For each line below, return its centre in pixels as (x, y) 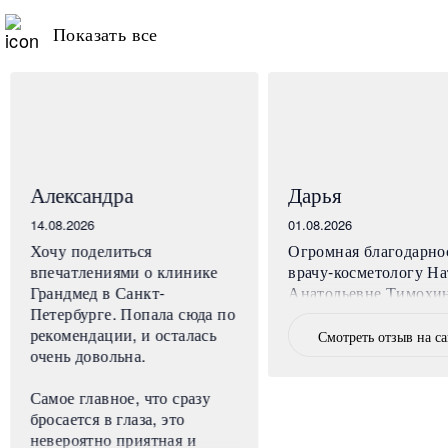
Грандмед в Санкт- (97, 292)
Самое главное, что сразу (120, 397)
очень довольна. (88, 355)
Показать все (105, 32)
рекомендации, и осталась (123, 334)
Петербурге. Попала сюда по (133, 313)
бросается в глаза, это (107, 418)
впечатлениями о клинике (124, 271)
